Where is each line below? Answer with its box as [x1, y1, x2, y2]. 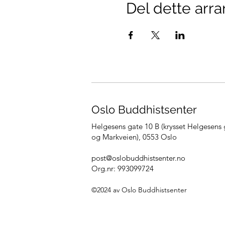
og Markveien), [91, 132, 143, 142]
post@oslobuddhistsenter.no [91, 153, 185, 163]
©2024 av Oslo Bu [91, 185, 147, 194]
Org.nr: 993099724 [91, 164, 154, 173]
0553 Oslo [143, 132, 177, 142]
